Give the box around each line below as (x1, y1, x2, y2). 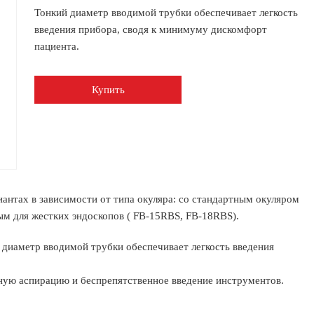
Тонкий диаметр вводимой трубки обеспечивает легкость (34, 7, 298, 18)
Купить (91, 84, 125, 95)
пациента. (34, 41, 79, 52)
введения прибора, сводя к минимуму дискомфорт (34, 24, 267, 35)
